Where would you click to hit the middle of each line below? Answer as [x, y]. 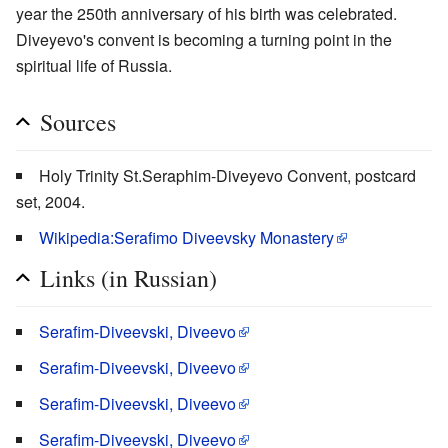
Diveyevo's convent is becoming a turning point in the [204, 40]
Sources [78, 122]
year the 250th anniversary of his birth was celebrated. [206, 14]
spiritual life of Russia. [94, 66]
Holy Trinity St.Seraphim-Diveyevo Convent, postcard [227, 176]
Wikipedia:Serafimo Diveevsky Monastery [186, 238]
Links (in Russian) [128, 278]
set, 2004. [50, 202]
